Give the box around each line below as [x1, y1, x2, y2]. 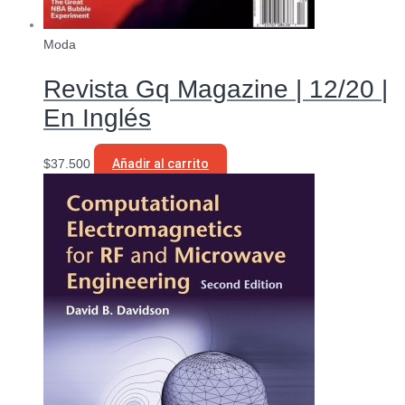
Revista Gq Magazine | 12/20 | [43, 74, 388, 103]
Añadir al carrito [112, 156, 209, 171]
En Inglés [43, 103, 151, 132]
